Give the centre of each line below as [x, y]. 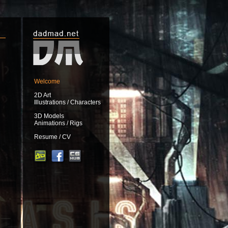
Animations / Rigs [58, 123]
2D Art [42, 95]
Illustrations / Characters [67, 102]
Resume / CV [52, 137]
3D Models [49, 116]
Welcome [47, 81]
